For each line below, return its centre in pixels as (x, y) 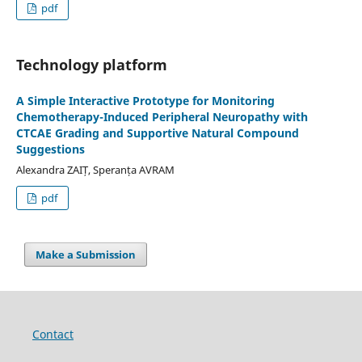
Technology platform (91, 64)
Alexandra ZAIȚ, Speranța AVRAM (95, 169)
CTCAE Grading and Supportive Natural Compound (157, 133)
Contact (53, 334)
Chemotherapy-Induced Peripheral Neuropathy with (162, 116)
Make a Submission (86, 254)
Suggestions (50, 149)
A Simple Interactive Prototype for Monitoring (145, 100)
